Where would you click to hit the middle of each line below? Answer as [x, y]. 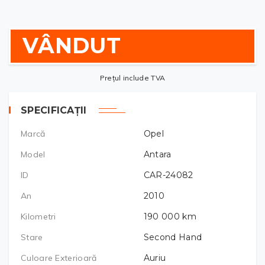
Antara [157, 154]
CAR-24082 [168, 175]
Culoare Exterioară [59, 258]
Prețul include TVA [132, 77]
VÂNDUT [72, 45]
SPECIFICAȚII [54, 110]
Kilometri [38, 216]
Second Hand [173, 237]
